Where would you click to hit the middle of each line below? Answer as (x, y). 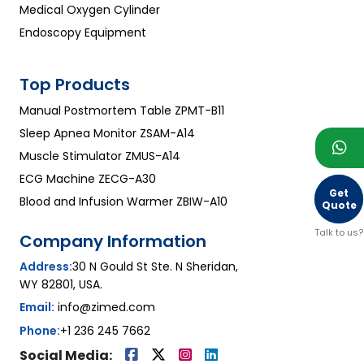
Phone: (40, 331)
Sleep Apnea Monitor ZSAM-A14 (107, 134)
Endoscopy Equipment (83, 33)
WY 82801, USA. (61, 285)
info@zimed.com (106, 308)
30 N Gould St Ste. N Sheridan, (155, 267)
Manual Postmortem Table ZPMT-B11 (122, 111)
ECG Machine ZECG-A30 (88, 179)
